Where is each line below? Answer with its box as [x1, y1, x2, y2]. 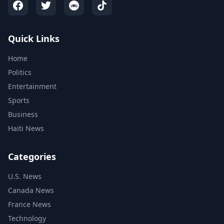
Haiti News [8, 123, 44, 133]
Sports [8, 95, 29, 105]
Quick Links [8, 32, 59, 44]
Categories [8, 150, 56, 162]
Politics [8, 67, 31, 77]
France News [8, 199, 51, 209]
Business [8, 109, 38, 119]
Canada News [8, 185, 54, 195]
